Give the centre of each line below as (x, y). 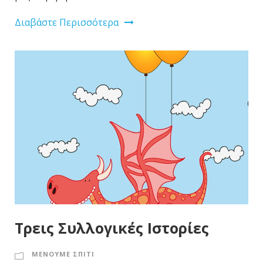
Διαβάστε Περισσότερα (67, 23)
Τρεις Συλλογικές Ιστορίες (112, 228)
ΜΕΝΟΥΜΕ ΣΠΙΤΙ (63, 254)
